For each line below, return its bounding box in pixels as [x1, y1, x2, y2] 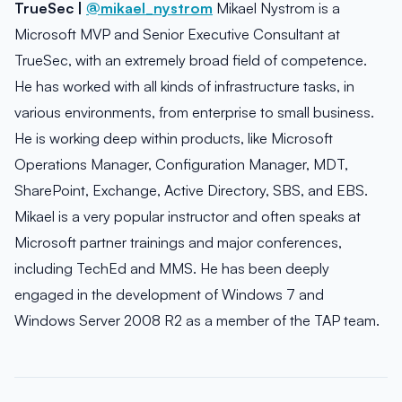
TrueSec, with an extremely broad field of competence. [14, 51, 367, 70]
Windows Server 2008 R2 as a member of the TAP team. [14, 311, 380, 330]
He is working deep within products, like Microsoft [14, 129, 333, 148]
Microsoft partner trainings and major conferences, [14, 233, 342, 252]
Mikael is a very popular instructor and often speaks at [14, 207, 361, 226]
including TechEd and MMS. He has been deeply [14, 259, 329, 278]
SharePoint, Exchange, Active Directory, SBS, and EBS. [14, 181, 368, 200]
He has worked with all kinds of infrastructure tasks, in [14, 77, 354, 96]
